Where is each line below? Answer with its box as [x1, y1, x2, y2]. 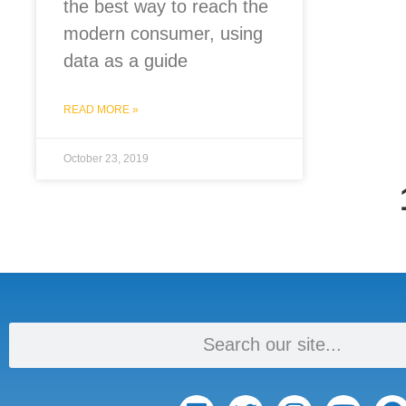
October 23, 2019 [63, 151, 149, 165]
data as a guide [63, 50, 188, 71]
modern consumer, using [63, 23, 263, 43]
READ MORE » [63, 102, 139, 116]
